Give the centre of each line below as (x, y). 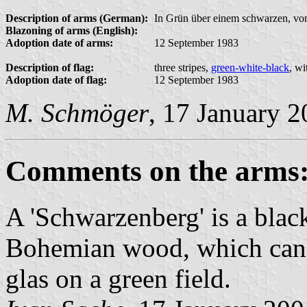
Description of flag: (50, 67)
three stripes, (183, 67)
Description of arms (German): (77, 18)
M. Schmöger (77, 112)
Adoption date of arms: (59, 42)
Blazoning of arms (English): (72, 30)
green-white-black (250, 67)
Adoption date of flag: (56, 79)
